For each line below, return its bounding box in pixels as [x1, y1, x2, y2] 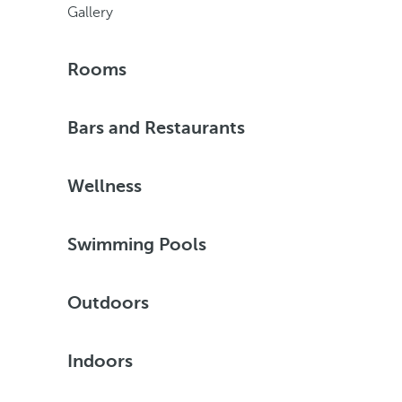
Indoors [66, 351, 133, 371]
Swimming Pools [66, 234, 206, 255]
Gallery [66, 4, 113, 21]
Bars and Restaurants [66, 118, 245, 138]
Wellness [66, 176, 142, 197]
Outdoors [66, 293, 149, 313]
